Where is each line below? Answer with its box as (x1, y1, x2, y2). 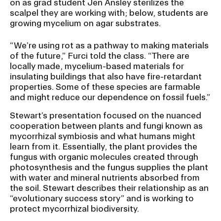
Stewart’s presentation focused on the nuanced (10, 110, 201, 120)
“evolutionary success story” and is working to (10, 193, 194, 203)
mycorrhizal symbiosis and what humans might (10, 131, 195, 141)
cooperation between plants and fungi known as (10, 121, 203, 131)
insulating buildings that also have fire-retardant (10, 72, 202, 81)
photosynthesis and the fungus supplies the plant (10, 162, 208, 172)
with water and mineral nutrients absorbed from (10, 173, 200, 183)
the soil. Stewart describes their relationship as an (10, 183, 209, 193)
